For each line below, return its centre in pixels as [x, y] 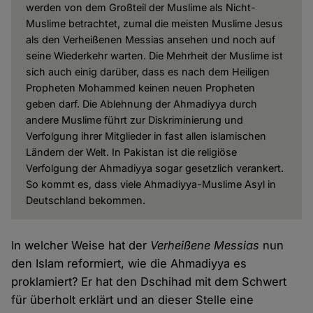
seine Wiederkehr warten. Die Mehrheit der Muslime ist [154, 56]
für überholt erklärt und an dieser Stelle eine [133, 300]
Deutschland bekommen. [85, 201]
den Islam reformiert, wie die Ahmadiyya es [129, 264]
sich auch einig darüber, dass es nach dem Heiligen [147, 72]
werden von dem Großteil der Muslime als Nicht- [140, 8]
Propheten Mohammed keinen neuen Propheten [140, 88]
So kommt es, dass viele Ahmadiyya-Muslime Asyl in [151, 184]
